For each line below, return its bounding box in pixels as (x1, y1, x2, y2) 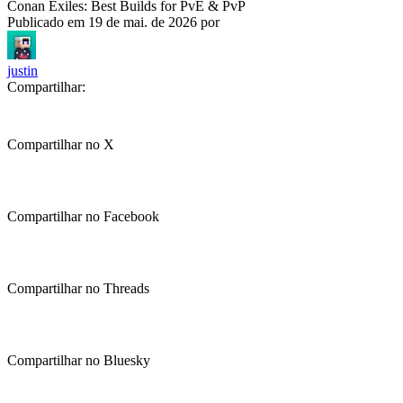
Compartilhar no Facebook (7, 209, 159, 224)
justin (7, 63, 38, 78)
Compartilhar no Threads (7, 281, 149, 296)
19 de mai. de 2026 (88, 14, 197, 30)
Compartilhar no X (7, 137, 114, 152)
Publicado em (7, 14, 88, 30)
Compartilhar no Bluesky (7, 353, 150, 368)
